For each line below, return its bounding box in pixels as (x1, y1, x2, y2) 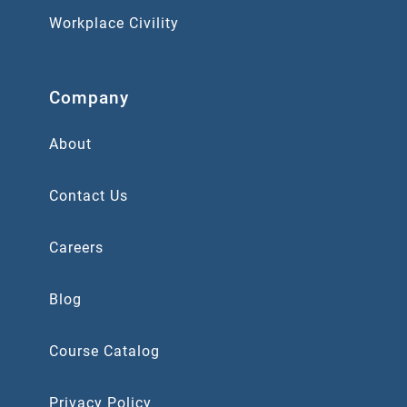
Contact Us (49, 186, 128, 204)
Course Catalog (49, 342, 160, 360)
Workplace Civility (49, 14, 179, 32)
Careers (49, 238, 104, 256)
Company (49, 87, 129, 109)
